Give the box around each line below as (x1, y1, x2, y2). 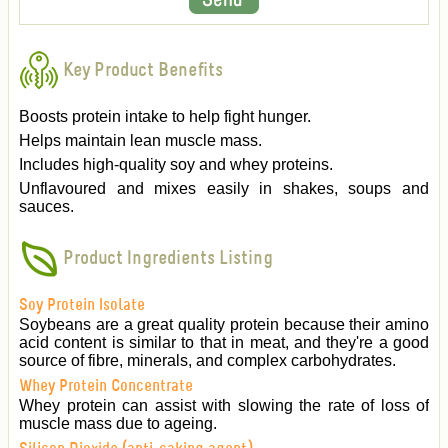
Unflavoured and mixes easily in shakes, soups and (19, 179, 429, 197)
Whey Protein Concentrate (19, 378, 193, 396)
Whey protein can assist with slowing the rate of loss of (19, 397, 429, 415)
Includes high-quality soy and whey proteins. (19, 155, 333, 173)
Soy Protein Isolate (19, 297, 145, 315)
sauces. (19, 197, 74, 215)
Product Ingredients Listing (59, 248, 273, 269)
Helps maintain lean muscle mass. (19, 131, 262, 149)
